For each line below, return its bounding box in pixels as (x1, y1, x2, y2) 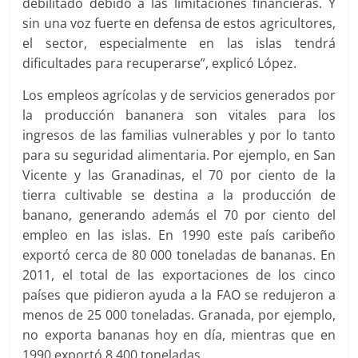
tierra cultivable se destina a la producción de (22, 186, 336, 204)
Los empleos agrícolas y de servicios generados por (22, 86, 336, 104)
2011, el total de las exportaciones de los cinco (22, 266, 336, 284)
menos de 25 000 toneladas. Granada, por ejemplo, (22, 306, 336, 324)
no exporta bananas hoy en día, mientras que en (22, 326, 336, 344)
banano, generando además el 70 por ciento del (22, 206, 336, 224)
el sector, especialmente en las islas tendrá (22, 34, 336, 52)
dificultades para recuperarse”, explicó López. (22, 54, 297, 72)
